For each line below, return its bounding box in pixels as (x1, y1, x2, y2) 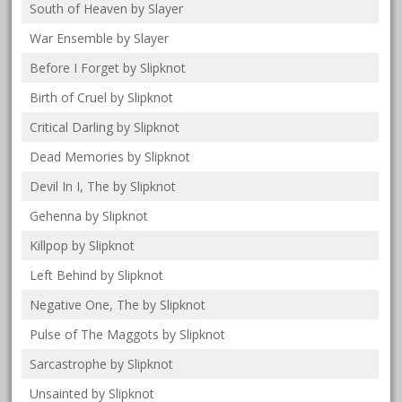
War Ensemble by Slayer (30, 29, 170, 47)
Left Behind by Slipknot (30, 266, 164, 284)
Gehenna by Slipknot (30, 206, 149, 224)
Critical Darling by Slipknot (30, 118, 180, 135)
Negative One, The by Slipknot (30, 295, 206, 313)
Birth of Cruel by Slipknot (30, 88, 174, 106)
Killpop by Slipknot (30, 236, 135, 254)
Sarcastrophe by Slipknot (30, 354, 174, 372)
